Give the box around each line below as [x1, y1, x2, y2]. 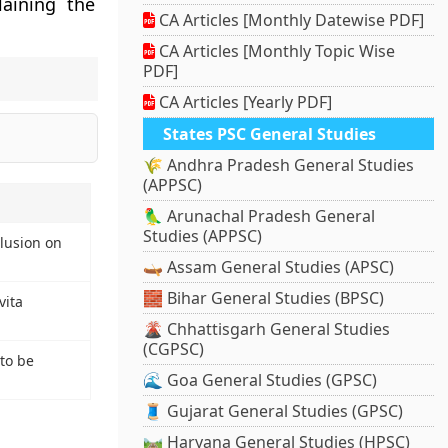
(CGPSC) [143, 338, 205, 361]
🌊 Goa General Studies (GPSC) [143, 369, 378, 392]
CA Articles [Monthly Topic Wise [155, 40, 396, 63]
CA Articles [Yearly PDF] [155, 91, 333, 114]
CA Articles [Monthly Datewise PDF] [155, 9, 425, 32]
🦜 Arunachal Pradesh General [143, 205, 376, 228]
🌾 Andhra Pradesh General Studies [143, 154, 415, 177]
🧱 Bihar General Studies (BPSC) [143, 287, 385, 310]
